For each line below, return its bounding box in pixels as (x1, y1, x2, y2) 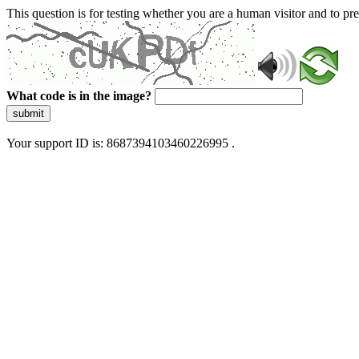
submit (13, 107, 44, 119)
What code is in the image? (6, 89, 151, 103)
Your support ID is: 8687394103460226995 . (6, 136, 235, 150)
